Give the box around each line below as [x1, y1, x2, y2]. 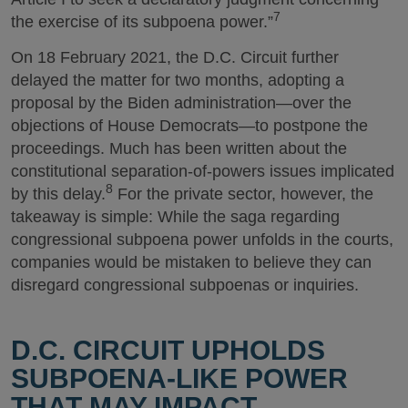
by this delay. [11, 184, 106, 203]
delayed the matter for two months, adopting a [11, 70, 344, 89]
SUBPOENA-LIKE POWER [11, 363, 348, 393]
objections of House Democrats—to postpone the [11, 116, 368, 135]
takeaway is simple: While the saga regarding [11, 207, 340, 226]
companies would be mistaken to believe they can [11, 252, 372, 271]
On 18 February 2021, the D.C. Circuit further [11, 47, 339, 66]
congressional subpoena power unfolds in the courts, [11, 229, 393, 249]
